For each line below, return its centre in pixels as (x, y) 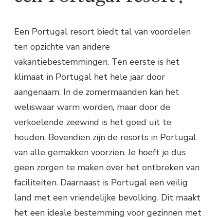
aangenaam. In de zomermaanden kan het (97, 92)
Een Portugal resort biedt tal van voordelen (102, 32)
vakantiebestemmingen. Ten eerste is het (97, 62)
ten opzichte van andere (62, 47)
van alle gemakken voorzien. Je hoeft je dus (100, 153)
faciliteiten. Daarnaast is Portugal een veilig (101, 183)
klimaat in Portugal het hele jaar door (90, 77)
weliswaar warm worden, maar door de (92, 107)
